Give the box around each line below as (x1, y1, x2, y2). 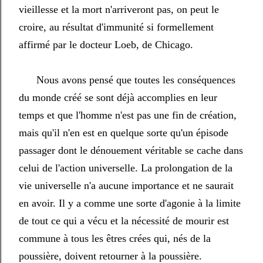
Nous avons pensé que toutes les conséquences (19, 74, 235, 86)
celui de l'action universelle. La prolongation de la (19, 162, 232, 174)
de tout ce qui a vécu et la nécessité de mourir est (19, 215, 229, 227)
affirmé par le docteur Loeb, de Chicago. (19, 39, 193, 50)
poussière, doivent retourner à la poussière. (19, 250, 202, 262)
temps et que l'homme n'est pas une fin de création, (19, 109, 237, 121)
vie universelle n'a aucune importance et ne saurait (19, 180, 234, 191)
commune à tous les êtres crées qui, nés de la (19, 232, 211, 244)
